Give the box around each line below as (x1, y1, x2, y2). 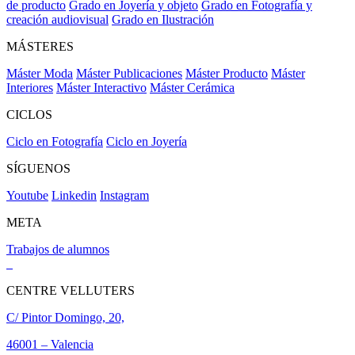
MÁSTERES (6, 40, 74, 54)
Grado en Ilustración (112, 13, 214, 27)
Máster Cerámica (150, 81, 235, 95)
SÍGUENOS (6, 162, 71, 176)
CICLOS (6, 108, 52, 122)
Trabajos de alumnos (6, 242, 109, 257)
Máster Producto (185, 67, 268, 81)
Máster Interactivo (56, 81, 147, 95)
